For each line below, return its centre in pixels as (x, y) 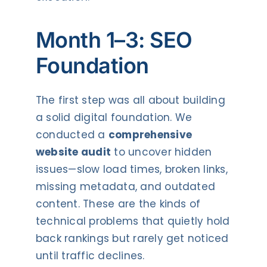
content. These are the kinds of (118, 204)
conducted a (72, 134)
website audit (73, 152)
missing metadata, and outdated (125, 186)
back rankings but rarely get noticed (132, 238)
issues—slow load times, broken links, (131, 169)
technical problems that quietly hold (133, 221)
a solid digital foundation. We (114, 117)
